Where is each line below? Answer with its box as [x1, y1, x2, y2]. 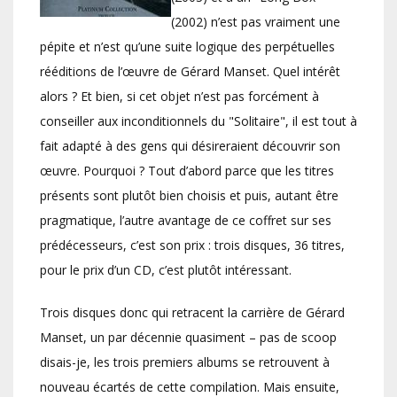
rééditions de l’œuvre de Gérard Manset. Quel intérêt [40, 63, 340, 81]
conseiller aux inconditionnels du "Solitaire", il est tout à [40, 113, 357, 130]
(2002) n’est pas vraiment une [171, 13, 340, 31]
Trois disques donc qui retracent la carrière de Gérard [40, 304, 345, 322]
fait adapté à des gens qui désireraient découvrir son [40, 137, 340, 155]
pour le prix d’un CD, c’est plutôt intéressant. [40, 261, 292, 279]
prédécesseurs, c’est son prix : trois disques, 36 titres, [40, 237, 345, 254]
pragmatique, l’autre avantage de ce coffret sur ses [40, 212, 331, 230]
